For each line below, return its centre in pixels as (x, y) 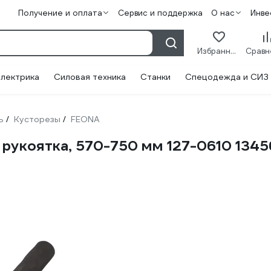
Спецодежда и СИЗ (227, 77)
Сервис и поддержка (160, 13)
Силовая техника (90, 77)
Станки (155, 77)
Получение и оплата (60, 13)
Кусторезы (37, 119)
